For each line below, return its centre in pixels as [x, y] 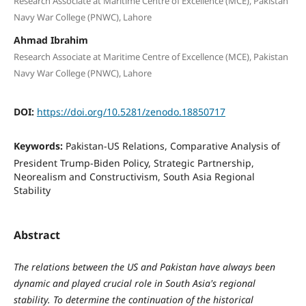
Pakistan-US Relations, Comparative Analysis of [172, 145]
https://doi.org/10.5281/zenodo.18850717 [131, 111]
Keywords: [39, 145]
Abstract [37, 235]
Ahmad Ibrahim [51, 40]
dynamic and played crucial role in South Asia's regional [134, 283]
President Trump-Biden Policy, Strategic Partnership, [134, 163]
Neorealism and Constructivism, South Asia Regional [134, 176]
